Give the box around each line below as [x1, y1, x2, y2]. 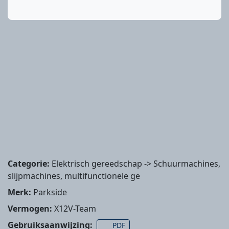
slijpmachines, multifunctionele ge [8, 170, 140, 182]
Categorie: [8, 158, 50, 170]
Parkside [31, 187, 67, 198]
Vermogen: [8, 203, 52, 215]
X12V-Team [52, 203, 96, 215]
